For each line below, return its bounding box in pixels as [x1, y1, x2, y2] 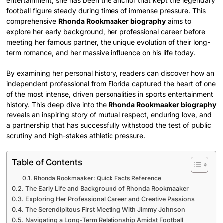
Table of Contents [12, 157, 83, 168]
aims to [166, 16, 192, 25]
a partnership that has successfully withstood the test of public [6, 120, 212, 129]
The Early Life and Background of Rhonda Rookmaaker [25, 184, 189, 192]
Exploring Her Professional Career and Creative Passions [25, 195, 195, 203]
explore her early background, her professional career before [6, 27, 206, 36]
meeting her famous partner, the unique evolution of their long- [6, 37, 211, 46]
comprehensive [6, 16, 59, 25]
